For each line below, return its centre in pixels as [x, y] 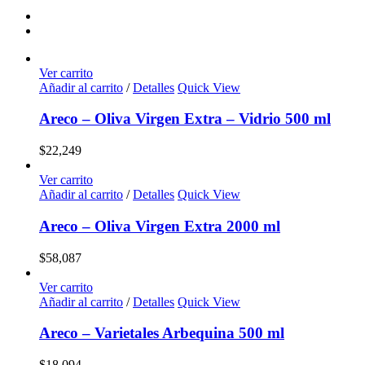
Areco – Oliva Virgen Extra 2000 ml [160, 226]
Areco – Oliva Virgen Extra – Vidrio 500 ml [185, 119]
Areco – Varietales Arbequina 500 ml [162, 333]
